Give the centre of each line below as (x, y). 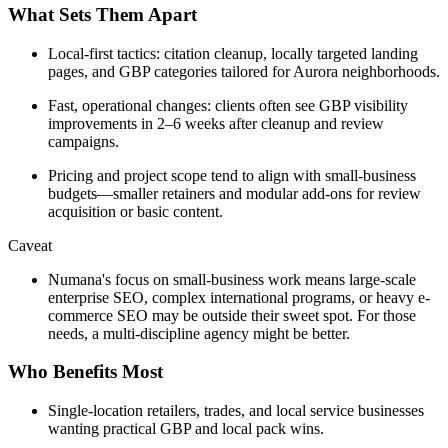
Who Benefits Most (85, 372)
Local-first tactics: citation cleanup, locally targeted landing (233, 53)
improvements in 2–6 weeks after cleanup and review (216, 123)
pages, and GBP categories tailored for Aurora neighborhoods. (244, 71)
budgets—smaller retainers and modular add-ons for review (234, 193)
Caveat (30, 245)
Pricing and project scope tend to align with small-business (232, 175)
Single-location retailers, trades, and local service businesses (236, 410)
